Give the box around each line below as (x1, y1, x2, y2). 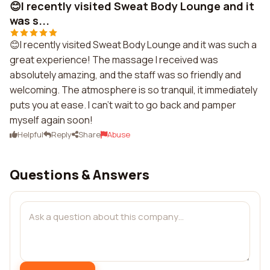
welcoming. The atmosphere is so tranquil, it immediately (10, 83, 257, 96)
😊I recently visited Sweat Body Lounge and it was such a (10, 38, 257, 51)
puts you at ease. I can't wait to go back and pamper (10, 98, 236, 111)
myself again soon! (10, 113, 93, 127)
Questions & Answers (10, 166, 149, 184)
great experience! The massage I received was (10, 53, 218, 66)
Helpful (17, 129, 43, 140)
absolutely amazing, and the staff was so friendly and (10, 68, 241, 81)
